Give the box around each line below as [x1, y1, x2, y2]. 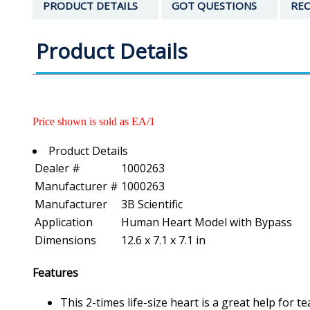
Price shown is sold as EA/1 [33, 116, 155, 128]
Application [35, 215, 93, 230]
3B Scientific [121, 197, 183, 212]
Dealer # [35, 161, 80, 176]
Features [33, 264, 78, 280]
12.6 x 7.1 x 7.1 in [121, 232, 206, 248]
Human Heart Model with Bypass [121, 215, 292, 230]
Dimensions [35, 232, 96, 248]
